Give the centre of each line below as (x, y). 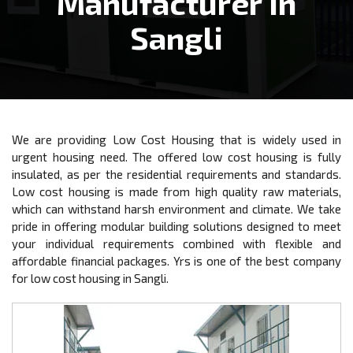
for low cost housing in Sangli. (90, 278)
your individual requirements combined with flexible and (176, 243)
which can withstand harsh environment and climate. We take (176, 209)
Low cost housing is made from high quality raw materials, (176, 191)
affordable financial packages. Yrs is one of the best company (176, 261)
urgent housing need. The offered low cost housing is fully (176, 157)
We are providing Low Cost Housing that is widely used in (176, 139)
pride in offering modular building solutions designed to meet (176, 226)
